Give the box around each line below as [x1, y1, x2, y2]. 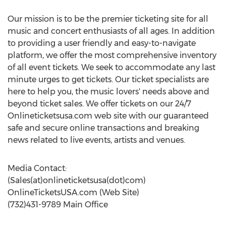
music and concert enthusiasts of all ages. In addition [8, 26, 215, 36]
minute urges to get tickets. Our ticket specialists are [8, 75, 209, 84]
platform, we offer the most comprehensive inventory [8, 50, 216, 60]
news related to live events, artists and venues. [8, 135, 185, 145]
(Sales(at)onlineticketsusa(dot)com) [8, 176, 146, 185]
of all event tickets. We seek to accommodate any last [8, 63, 215, 72]
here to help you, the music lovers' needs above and [8, 87, 209, 96]
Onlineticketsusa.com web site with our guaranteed [8, 111, 209, 121]
